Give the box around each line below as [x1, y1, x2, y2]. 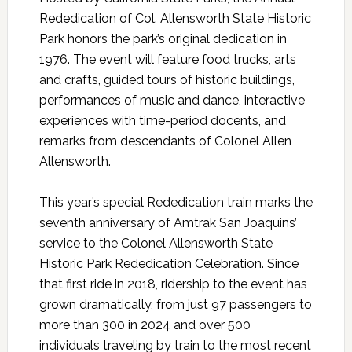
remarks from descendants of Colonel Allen [38, 134, 291, 149]
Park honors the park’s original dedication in [38, 31, 287, 47]
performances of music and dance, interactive [38, 93, 305, 108]
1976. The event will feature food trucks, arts [38, 52, 296, 68]
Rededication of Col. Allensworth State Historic [38, 11, 311, 27]
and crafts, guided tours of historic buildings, [38, 72, 295, 88]
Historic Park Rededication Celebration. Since [38, 256, 299, 272]
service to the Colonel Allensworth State [38, 236, 273, 251]
